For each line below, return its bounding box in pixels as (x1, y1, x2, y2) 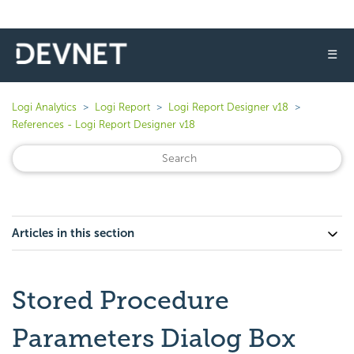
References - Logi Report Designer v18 (12, 119, 195, 130)
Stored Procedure (12, 285, 229, 315)
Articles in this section (12, 226, 134, 240)
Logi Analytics (12, 101, 77, 113)
